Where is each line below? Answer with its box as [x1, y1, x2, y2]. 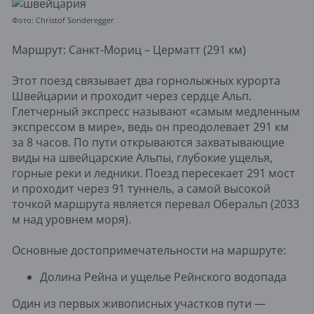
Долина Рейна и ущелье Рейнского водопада [40, 268, 287, 285]
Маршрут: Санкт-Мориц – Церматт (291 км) [12, 41, 246, 57]
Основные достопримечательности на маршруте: [12, 242, 286, 258]
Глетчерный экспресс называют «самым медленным [12, 103, 300, 119]
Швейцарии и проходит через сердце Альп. [12, 88, 252, 104]
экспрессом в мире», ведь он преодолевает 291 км [12, 118, 289, 135]
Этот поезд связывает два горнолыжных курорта [12, 72, 280, 88]
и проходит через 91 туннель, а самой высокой [12, 180, 271, 196]
